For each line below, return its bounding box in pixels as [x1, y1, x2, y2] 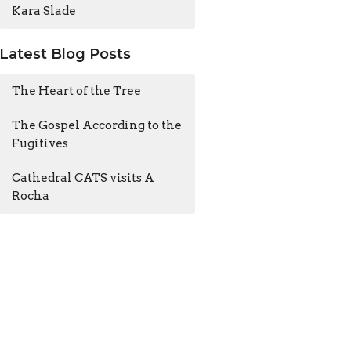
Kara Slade [12, 4, 77, 19]
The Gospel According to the [12, 118, 183, 132]
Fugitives [12, 136, 69, 150]
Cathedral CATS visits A [12, 170, 155, 185]
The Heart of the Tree [12, 83, 142, 98]
